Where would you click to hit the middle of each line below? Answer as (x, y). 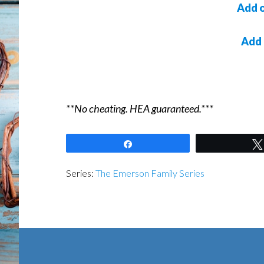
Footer (51, 240)
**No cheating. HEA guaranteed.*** (140, 108)
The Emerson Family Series (150, 173)
